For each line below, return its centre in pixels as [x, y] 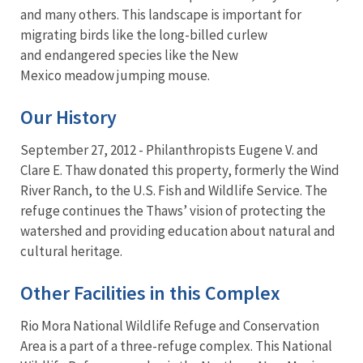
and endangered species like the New [129, 56]
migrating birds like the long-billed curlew [144, 35]
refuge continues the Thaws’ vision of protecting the [173, 211]
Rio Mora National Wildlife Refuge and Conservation [170, 326]
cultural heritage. [73, 252]
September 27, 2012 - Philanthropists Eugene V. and [169, 150]
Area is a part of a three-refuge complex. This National [176, 346]
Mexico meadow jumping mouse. [116, 76]
